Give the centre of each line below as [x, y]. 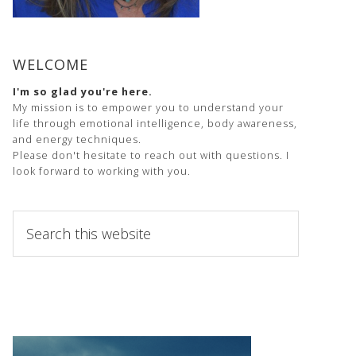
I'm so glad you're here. [83, 92]
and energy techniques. [77, 139]
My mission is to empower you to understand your [148, 108]
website [33, 250]
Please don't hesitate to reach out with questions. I [151, 155]
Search [31, 218]
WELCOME [50, 65]
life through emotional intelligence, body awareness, [155, 124]
